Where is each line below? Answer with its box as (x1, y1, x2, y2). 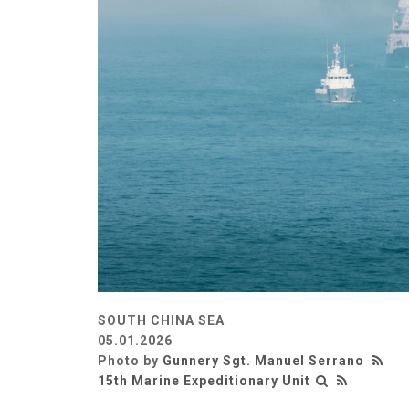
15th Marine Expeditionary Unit (98, 372, 310, 388)
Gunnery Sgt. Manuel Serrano (163, 352, 364, 368)
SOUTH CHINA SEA (98, 312, 225, 328)
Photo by (98, 352, 163, 368)
